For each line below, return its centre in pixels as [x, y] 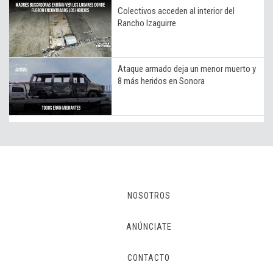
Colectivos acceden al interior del [176, 11]
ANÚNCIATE [149, 226]
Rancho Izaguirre [147, 23]
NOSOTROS [149, 195]
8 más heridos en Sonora [161, 81]
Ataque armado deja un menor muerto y [187, 69]
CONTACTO [149, 257]
